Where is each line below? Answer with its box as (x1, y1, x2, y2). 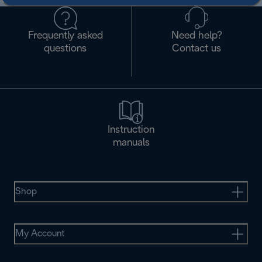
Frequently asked (27, 31, 103, 41)
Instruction (108, 125, 154, 135)
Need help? (171, 31, 222, 41)
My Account (15, 229, 65, 238)
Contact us (172, 44, 222, 54)
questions (44, 44, 87, 54)
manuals (112, 138, 150, 148)
